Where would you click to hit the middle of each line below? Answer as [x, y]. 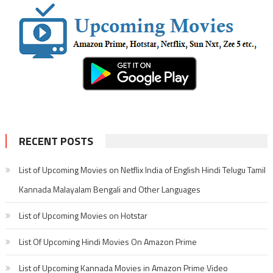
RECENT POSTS [56, 141]
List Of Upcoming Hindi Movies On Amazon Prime [108, 241]
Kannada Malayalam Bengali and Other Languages [109, 189]
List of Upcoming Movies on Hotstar [83, 215]
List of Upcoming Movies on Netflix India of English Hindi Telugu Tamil [142, 169]
